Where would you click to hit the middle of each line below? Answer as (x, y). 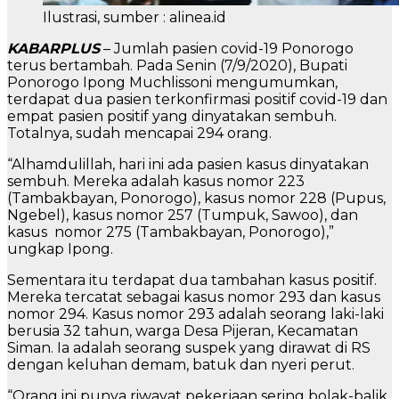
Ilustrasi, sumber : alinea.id (134, 18)
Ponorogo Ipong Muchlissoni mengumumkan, (172, 83)
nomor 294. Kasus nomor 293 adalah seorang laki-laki (195, 314)
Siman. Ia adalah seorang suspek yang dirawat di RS (189, 348)
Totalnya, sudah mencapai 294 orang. (139, 134)
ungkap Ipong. (60, 249)
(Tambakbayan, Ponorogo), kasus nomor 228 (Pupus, (196, 199)
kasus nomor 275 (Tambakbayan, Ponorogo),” (171, 232)
